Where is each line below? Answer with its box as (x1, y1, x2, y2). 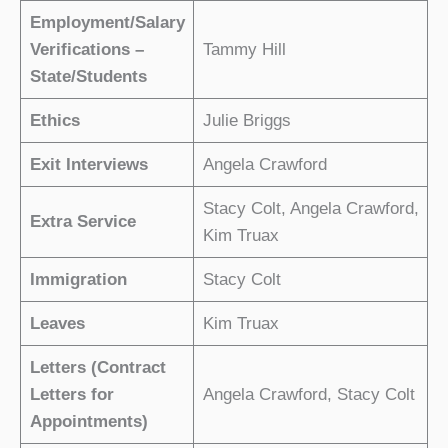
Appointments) (29, 411, 148, 431)
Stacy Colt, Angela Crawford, (202, 198, 419, 218)
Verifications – (29, 39, 144, 59)
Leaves (29, 313, 85, 333)
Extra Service (29, 211, 136, 231)
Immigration (29, 269, 127, 289)
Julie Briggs (202, 110, 291, 130)
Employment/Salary (29, 12, 185, 32)
